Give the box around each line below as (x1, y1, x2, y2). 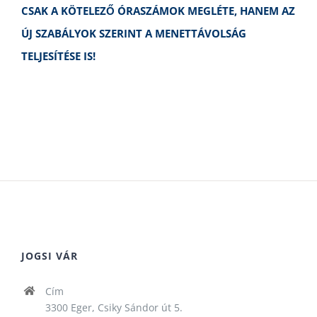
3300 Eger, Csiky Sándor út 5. (45, 300, 183, 314)
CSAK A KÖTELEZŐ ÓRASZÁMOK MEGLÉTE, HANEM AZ (21, 3, 295, 18)
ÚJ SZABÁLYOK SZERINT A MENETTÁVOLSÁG (21, 25, 246, 40)
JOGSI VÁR (21, 248, 78, 263)
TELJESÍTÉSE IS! (21, 48, 96, 63)
